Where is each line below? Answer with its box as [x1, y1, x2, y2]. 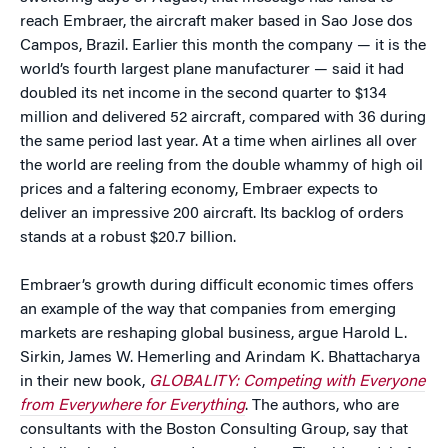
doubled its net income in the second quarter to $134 [20, 86, 387, 102]
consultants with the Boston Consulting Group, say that [20, 422, 408, 438]
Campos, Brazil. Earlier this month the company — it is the [20, 38, 426, 54]
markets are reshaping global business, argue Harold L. [20, 326, 407, 342]
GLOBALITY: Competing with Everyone [149, 374, 425, 390]
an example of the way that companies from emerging [20, 302, 396, 318]
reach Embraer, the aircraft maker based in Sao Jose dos [20, 14, 413, 30]
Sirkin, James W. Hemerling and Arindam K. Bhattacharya [20, 350, 420, 366]
